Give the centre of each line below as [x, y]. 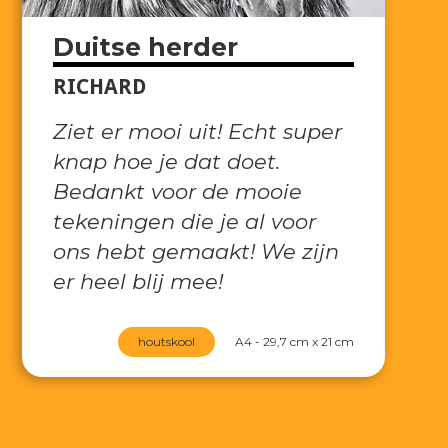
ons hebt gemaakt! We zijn [196, 251]
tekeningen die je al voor [185, 221]
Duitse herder [146, 46]
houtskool [167, 341]
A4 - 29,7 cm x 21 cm [295, 341]
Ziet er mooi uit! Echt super [198, 131]
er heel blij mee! [138, 281]
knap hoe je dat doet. [167, 161]
